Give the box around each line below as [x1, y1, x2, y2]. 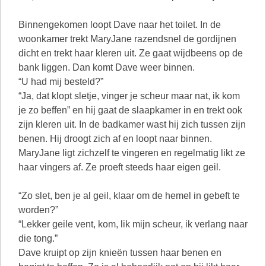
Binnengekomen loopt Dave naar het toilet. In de [18, 20, 221, 30]
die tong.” [18, 233, 58, 243]
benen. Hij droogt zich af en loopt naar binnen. [18, 134, 212, 144]
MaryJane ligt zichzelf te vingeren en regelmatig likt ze [18, 148, 245, 158]
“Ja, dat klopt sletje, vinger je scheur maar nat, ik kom [18, 91, 240, 101]
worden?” [18, 205, 58, 215]
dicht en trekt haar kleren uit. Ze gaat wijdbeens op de [18, 48, 243, 58]
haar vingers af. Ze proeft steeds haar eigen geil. [18, 162, 221, 172]
